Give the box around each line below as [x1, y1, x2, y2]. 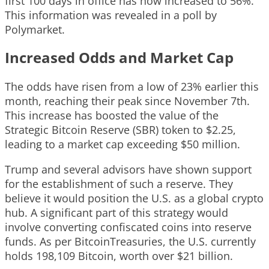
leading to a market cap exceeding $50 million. [5, 136, 240, 151]
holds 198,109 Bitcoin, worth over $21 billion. [5, 248, 233, 263]
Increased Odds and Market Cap [5, 47, 234, 67]
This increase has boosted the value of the [5, 107, 219, 122]
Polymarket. [5, 22, 65, 37]
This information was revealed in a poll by [5, 7, 217, 22]
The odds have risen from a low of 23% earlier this [5, 79, 259, 94]
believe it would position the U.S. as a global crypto [5, 190, 264, 205]
